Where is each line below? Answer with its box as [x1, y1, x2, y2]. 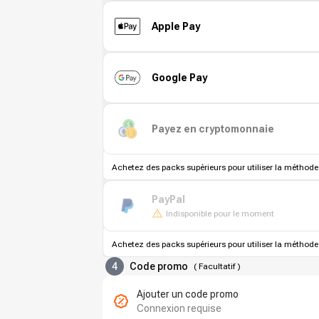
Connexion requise [137, 303, 221, 314]
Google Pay [152, 71, 207, 83]
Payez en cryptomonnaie [152, 122, 274, 135]
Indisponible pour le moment [166, 208, 274, 219]
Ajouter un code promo [137, 288, 239, 300]
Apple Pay [152, 20, 200, 32]
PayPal [152, 193, 185, 205]
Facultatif [199, 261, 235, 271]
